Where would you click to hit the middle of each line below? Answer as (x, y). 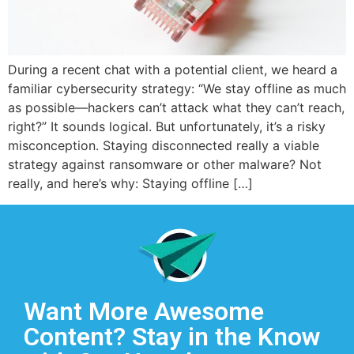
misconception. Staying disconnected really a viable (164, 146)
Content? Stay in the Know (172, 336)
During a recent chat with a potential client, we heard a (173, 70)
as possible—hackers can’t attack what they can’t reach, (176, 108)
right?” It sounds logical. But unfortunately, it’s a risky (167, 127)
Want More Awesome (144, 311)
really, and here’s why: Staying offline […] (130, 184)
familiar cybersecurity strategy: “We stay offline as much (177, 89)
